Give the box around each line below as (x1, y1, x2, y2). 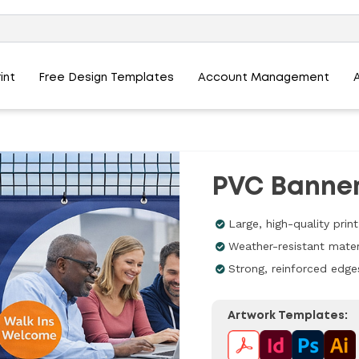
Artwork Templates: (228, 309, 348, 321)
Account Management (198, 72, 329, 84)
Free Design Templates (38, 72, 175, 84)
